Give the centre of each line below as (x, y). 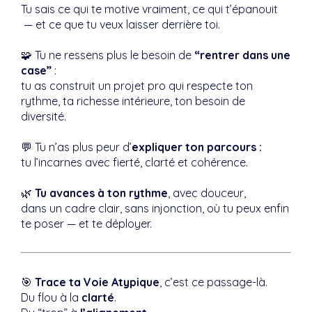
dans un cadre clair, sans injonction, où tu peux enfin (155, 208)
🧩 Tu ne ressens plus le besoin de (108, 55)
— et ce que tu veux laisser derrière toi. (120, 24)
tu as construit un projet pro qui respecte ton (137, 86)
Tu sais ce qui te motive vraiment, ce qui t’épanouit (149, 9)
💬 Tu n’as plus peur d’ (76, 147)
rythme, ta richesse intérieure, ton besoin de (133, 101)
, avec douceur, (207, 193)
